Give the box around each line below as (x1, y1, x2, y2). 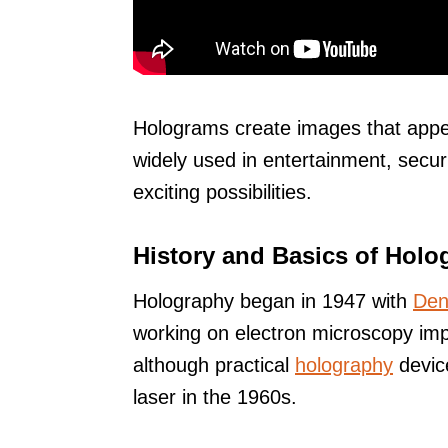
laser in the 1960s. (133, 385, 297, 408)
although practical (133, 353, 295, 376)
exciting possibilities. (133, 180, 312, 203)
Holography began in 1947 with (133, 289, 413, 312)
